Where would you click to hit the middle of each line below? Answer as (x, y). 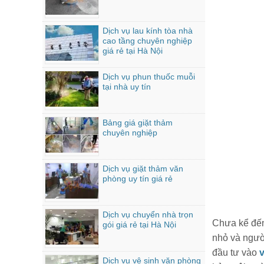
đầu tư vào (235, 253)
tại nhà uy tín (127, 87)
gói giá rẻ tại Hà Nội (139, 225)
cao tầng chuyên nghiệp (147, 41)
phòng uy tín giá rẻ (138, 179)
